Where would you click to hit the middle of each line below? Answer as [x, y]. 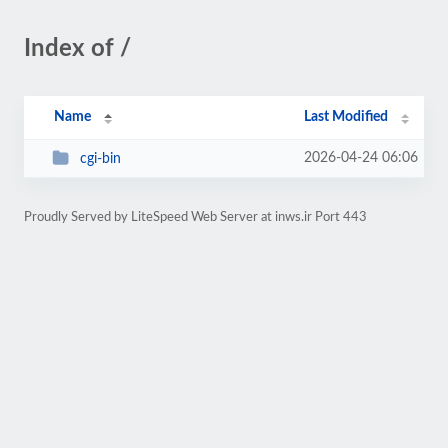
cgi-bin [100, 158]
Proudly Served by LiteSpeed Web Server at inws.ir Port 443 [195, 217]
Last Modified [346, 117]
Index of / [77, 49]
